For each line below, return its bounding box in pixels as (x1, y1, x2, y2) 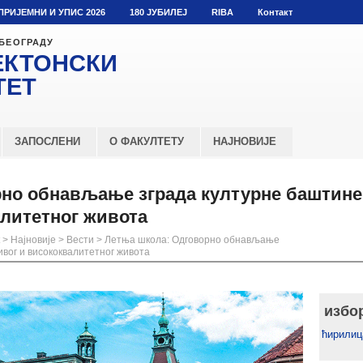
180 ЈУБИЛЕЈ (130, 7, 187, 17)
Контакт (258, 7, 293, 17)
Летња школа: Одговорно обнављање (105, 234, 280, 246)
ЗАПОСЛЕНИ (15, 135, 80, 147)
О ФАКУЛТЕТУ (109, 135, 184, 147)
